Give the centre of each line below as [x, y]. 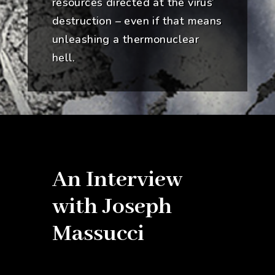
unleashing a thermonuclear [126, 40]
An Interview [117, 180]
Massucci [98, 234]
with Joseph [112, 207]
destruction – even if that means [137, 21]
